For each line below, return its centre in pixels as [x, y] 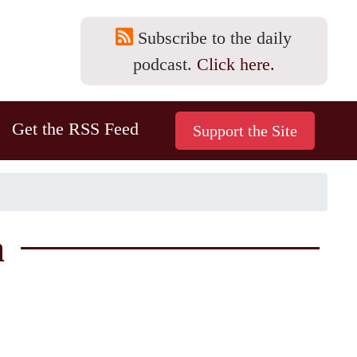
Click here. [235, 64]
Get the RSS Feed [75, 129]
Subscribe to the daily [212, 37]
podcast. [165, 64]
